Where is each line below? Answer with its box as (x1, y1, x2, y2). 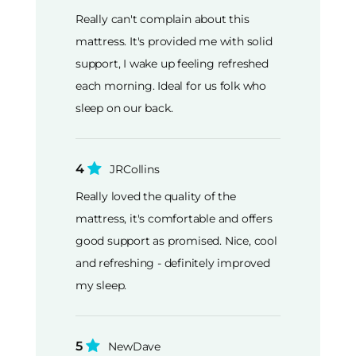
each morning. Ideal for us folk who (75, 78, 267, 93)
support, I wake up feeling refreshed (75, 56, 269, 71)
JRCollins (110, 161, 160, 176)
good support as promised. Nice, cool (75, 234, 277, 249)
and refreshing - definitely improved (75, 256, 270, 271)
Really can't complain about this (75, 11, 250, 26)
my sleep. (75, 278, 127, 293)
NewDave (108, 339, 161, 354)
